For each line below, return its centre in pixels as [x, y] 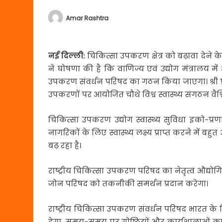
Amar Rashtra [87, 18]
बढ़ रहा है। [65, 145]
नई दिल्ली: [68, 55]
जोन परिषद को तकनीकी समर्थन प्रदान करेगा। [128, 183]
